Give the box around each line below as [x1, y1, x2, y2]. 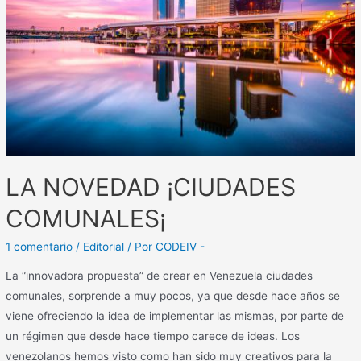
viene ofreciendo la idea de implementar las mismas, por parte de [6, 309, 345, 322]
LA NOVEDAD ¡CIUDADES [6, 172, 297, 202]
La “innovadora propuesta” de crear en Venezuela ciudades [6, 268, 313, 282]
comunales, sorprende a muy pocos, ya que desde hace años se [6, 288, 341, 302]
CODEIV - [156, 240, 205, 254]
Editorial [83, 240, 125, 254]
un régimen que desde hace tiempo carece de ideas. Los [6, 329, 301, 342]
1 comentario [6, 240, 73, 254]
